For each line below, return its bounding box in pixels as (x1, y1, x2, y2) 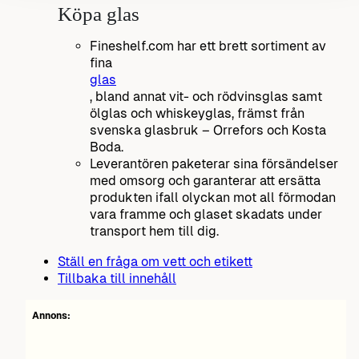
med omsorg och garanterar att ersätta (90, 173, 321, 189)
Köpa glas (58, 2, 139, 26)
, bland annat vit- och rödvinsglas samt (90, 89, 322, 105)
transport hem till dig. (90, 224, 219, 240)
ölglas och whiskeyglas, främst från (90, 106, 305, 122)
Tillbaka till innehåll (58, 270, 176, 286)
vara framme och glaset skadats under (90, 207, 322, 223)
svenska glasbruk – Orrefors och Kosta (90, 123, 326, 139)
